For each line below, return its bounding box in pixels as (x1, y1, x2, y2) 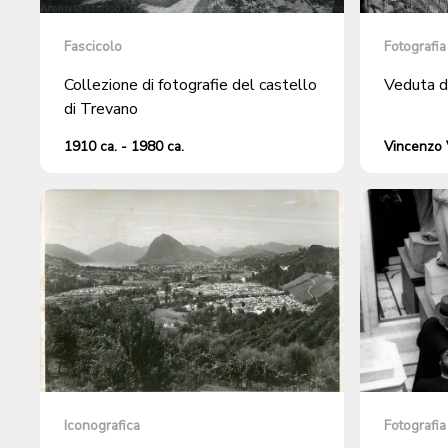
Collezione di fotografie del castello (64, 74, 317, 97)
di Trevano (64, 98, 138, 121)
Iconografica (64, 415, 140, 435)
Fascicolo (64, 37, 122, 57)
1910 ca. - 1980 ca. (64, 137, 184, 157)
